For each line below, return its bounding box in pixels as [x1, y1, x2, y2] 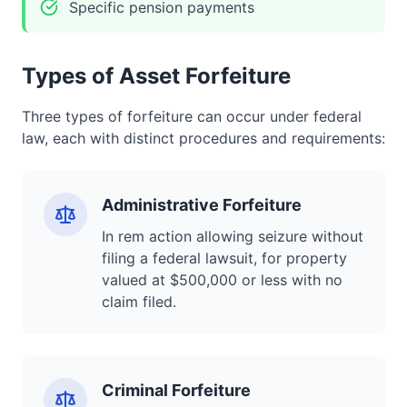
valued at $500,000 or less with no [102, 271, 342, 289]
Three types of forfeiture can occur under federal [22, 107, 362, 125]
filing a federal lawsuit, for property [102, 249, 347, 267]
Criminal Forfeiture [102, 381, 251, 400]
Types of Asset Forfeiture [22, 63, 291, 89]
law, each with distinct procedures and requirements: [22, 129, 385, 147]
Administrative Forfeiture [102, 195, 302, 214]
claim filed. [102, 293, 176, 311]
